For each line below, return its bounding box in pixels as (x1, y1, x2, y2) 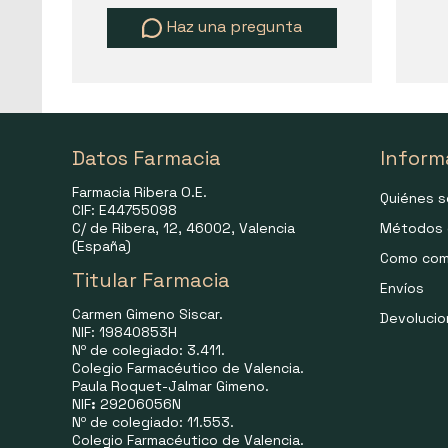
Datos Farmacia (72, 145, 221, 172)
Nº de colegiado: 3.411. (72, 341, 225, 360)
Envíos (379, 279, 424, 298)
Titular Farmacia (72, 267, 230, 294)
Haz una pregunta (167, 16, 302, 38)
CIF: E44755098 (72, 201, 177, 220)
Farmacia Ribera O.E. (72, 183, 207, 202)
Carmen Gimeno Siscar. (72, 305, 223, 324)
